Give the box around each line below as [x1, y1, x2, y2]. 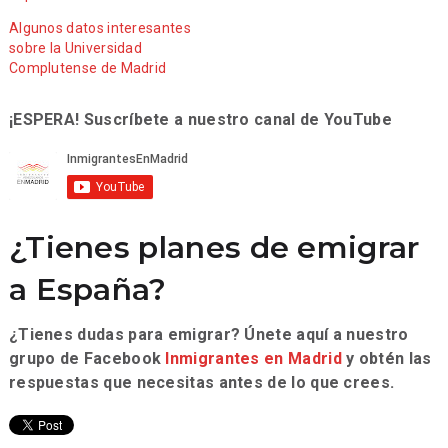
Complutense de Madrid [8, 60, 167, 77]
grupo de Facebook [8, 349, 166, 369]
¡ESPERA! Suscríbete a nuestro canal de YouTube [8, 110, 392, 130]
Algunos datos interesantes [8, 20, 191, 37]
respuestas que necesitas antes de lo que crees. [8, 373, 395, 393]
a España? [8, 271, 167, 309]
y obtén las [341, 349, 432, 369]
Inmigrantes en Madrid [165, 349, 342, 369]
